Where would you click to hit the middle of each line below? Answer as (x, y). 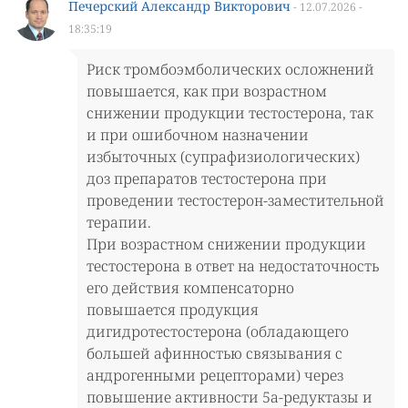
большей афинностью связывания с (214, 353)
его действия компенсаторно (190, 287)
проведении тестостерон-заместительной (235, 200)
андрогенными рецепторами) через (215, 375)
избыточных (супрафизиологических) (223, 156)
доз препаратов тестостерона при (207, 178)
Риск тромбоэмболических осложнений (230, 69)
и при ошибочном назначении (198, 134)
